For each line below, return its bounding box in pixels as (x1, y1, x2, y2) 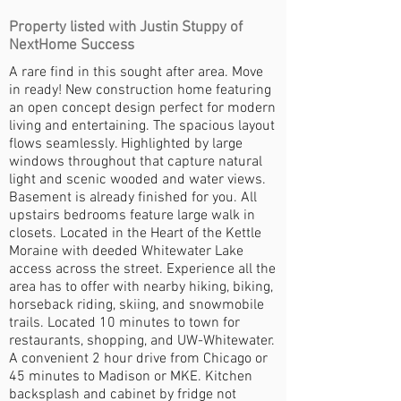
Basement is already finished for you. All (9, 189, 257, 207)
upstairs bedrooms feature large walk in (9, 207, 255, 225)
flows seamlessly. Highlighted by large (9, 135, 243, 153)
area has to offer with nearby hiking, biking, (9, 278, 273, 296)
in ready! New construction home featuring (9, 81, 271, 99)
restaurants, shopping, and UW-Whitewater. (9, 332, 275, 350)
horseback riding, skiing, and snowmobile (9, 296, 264, 314)
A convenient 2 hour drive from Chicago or (9, 350, 268, 368)
